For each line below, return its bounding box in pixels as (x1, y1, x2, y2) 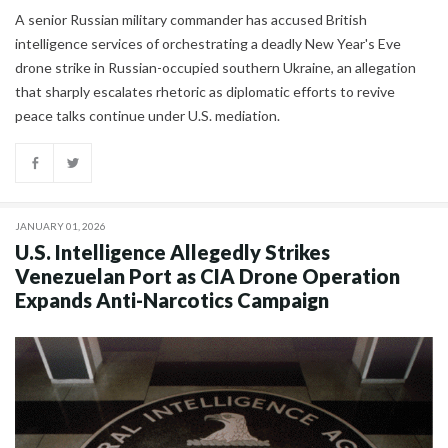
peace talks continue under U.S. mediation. (15, 107, 280, 125)
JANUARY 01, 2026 (15, 220, 106, 233)
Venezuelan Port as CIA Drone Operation (15, 264, 400, 289)
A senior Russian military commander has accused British (15, 11, 367, 29)
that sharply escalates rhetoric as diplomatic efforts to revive (15, 83, 395, 101)
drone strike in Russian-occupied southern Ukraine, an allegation (15, 59, 416, 77)
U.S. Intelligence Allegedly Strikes (15, 240, 330, 265)
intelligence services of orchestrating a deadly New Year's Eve (15, 35, 401, 53)
